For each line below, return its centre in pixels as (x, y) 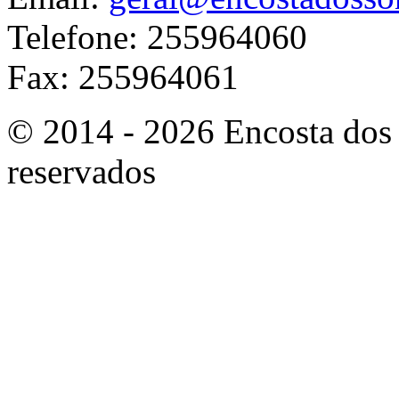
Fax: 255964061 (123, 77)
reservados (81, 172)
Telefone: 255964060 (157, 37)
